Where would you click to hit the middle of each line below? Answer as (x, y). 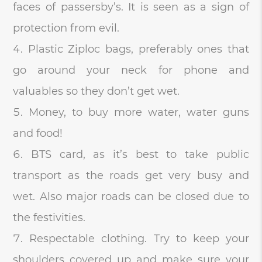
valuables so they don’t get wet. (96, 91)
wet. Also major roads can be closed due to (131, 196)
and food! (38, 133)
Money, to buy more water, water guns (139, 112)
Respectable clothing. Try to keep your (139, 239)
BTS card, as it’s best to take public (140, 154)
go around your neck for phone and (131, 70)
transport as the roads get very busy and (131, 175)
